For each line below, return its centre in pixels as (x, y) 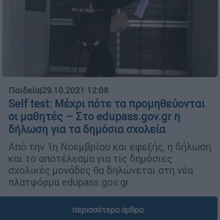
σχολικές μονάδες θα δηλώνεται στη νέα (101, 170)
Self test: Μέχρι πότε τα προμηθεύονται (107, 104)
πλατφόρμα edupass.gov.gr (69, 182)
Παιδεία (24, 90)
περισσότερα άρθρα (108, 209)
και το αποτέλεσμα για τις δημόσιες (90, 158)
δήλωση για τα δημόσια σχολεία (87, 129)
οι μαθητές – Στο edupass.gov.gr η (94, 116)
